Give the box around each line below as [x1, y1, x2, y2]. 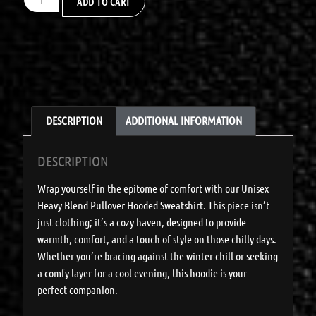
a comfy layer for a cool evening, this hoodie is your [37, 266, 248, 280]
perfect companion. [37, 283, 119, 297]
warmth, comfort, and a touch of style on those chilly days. [37, 232, 277, 246]
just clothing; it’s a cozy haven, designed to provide [37, 215, 247, 229]
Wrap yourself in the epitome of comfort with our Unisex [37, 181, 269, 195]
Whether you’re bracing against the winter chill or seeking [37, 249, 279, 263]
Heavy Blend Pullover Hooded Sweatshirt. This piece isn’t [37, 198, 270, 212]
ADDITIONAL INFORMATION [126, 114, 242, 128]
